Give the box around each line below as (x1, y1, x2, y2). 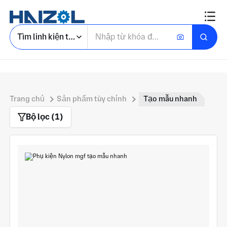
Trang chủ (10, 94, 45, 104)
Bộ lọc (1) (26, 111, 64, 122)
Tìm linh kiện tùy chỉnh (17, 31, 99, 42)
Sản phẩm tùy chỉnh (57, 94, 127, 104)
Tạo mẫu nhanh (143, 94, 198, 104)
